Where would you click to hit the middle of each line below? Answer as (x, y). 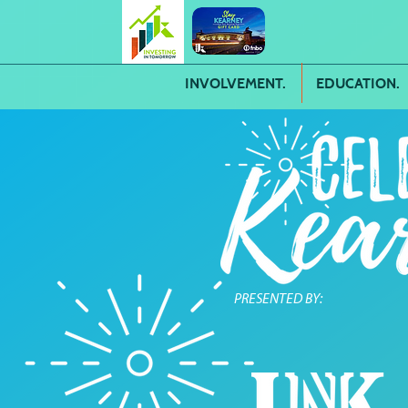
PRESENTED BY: (278, 300)
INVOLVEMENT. (235, 83)
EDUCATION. (358, 83)
